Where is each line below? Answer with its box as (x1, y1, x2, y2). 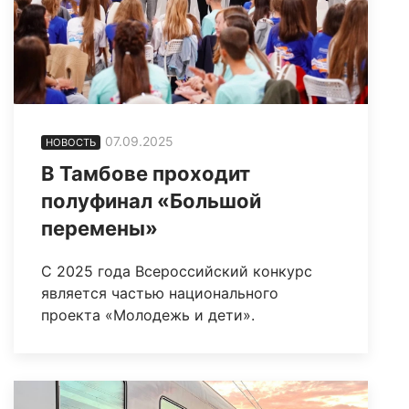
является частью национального (41, 283, 278, 302)
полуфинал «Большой (41, 188, 261, 213)
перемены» (41, 215, 158, 240)
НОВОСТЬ (46, 135, 96, 149)
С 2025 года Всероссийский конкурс (41, 261, 312, 280)
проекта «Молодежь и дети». (41, 305, 255, 324)
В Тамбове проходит (41, 161, 250, 185)
